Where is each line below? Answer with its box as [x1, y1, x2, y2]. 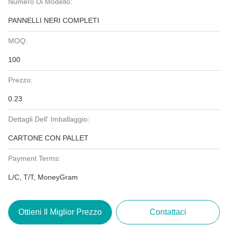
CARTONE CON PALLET [8, 134, 89, 142]
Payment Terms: [8, 154, 61, 162]
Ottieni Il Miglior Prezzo [18, 208, 102, 216]
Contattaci [150, 208, 187, 216]
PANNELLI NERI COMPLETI [8, 16, 99, 24]
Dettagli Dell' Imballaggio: [8, 115, 90, 123]
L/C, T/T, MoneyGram [8, 173, 78, 181]
